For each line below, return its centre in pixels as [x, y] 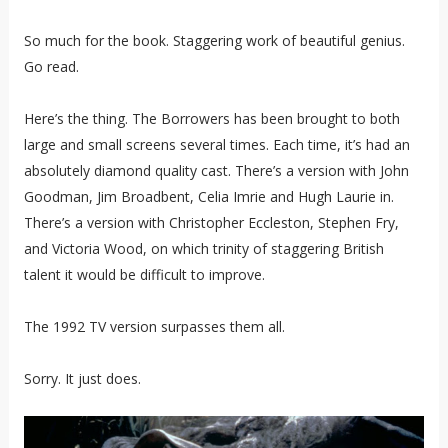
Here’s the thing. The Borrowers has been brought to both [211, 119]
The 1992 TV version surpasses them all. [154, 327]
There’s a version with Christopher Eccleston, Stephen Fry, [211, 223]
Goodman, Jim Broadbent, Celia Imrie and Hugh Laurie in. [208, 197]
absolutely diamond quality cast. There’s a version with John [216, 171]
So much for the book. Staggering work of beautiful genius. [214, 41]
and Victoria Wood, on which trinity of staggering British [203, 249]
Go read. [51, 67]
